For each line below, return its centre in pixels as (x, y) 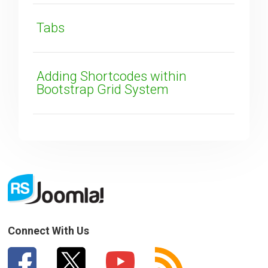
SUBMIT (75, 19)
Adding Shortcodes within (112, 76)
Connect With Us (49, 231)
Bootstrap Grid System (103, 89)
